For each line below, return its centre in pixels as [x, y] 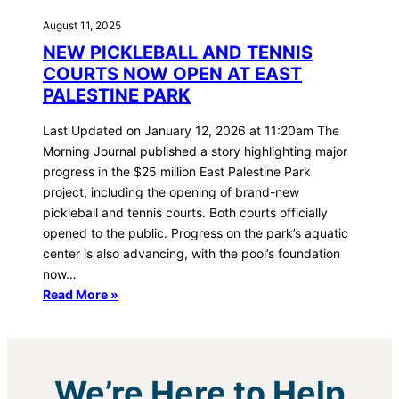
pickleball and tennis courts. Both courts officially [185, 212]
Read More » [81, 294]
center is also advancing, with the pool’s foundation [191, 253]
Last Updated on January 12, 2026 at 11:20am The [191, 130]
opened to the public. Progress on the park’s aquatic [195, 232]
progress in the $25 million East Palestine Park [177, 171]
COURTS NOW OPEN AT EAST [172, 73]
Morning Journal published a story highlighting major [195, 151]
